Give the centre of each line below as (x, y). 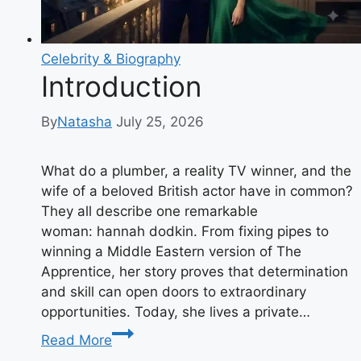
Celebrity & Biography (111, 58)
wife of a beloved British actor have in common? (197, 191)
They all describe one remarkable (149, 211)
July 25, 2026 (160, 122)
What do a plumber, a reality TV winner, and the (196, 171)
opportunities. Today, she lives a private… (176, 312)
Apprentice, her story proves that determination (195, 272)
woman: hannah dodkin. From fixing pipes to (185, 231)
